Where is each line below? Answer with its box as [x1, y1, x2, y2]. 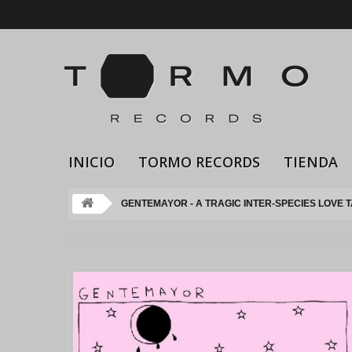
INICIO [68, 152, 115, 171]
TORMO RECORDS [138, 152, 260, 171]
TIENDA [284, 152, 338, 171]
